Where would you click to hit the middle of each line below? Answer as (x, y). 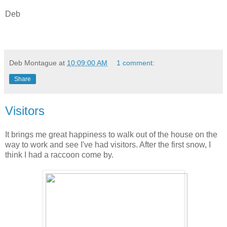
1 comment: (136, 63)
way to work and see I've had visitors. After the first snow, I (108, 145)
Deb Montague (33, 63)
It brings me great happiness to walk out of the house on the (111, 135)
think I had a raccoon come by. (59, 155)
